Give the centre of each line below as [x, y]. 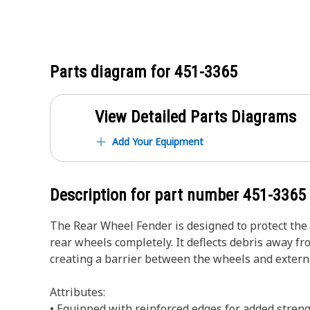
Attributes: [77, 292]
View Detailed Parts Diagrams [195, 117]
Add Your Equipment [158, 142]
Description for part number [146, 195]
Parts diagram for [112, 72]
